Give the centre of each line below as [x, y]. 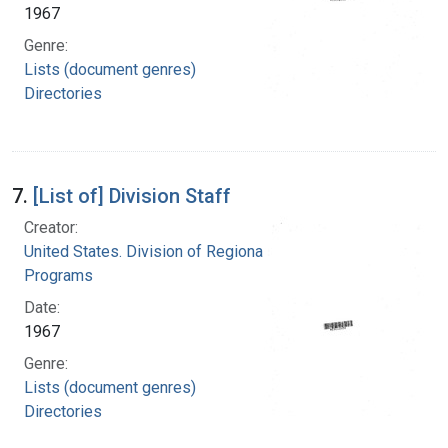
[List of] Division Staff [132, 195]
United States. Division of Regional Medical [175, 251]
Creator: [51, 227]
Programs [58, 275]
